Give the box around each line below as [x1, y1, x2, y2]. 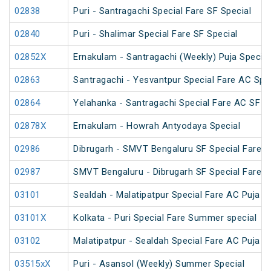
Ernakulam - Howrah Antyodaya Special [73, 120, 240, 132]
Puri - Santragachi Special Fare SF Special [73, 5, 251, 17]
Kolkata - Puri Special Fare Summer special [73, 212, 256, 224]
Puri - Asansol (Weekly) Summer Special [73, 258, 244, 270]
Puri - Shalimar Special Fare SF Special [73, 28, 238, 40]
